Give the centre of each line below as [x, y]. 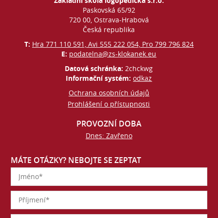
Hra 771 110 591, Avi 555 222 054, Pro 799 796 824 [113, 44]
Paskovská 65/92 [109, 10]
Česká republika [109, 29]
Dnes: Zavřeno [109, 135]
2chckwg [139, 68]
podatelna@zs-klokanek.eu [113, 54]
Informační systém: [100, 78]
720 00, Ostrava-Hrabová [109, 19]
